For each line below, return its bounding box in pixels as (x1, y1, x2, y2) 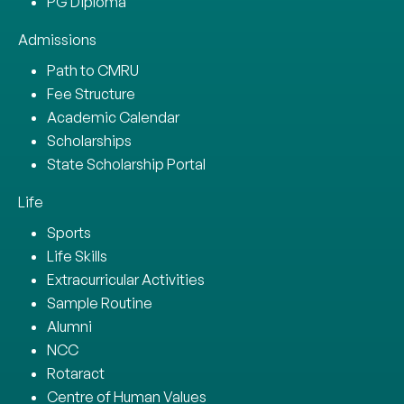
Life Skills (47, 246, 107, 265)
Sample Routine (47, 293, 152, 312)
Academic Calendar (47, 107, 179, 126)
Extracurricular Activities (47, 270, 205, 289)
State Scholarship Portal (47, 154, 206, 173)
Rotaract (47, 363, 105, 382)
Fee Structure (47, 84, 135, 103)
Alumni (47, 317, 92, 335)
